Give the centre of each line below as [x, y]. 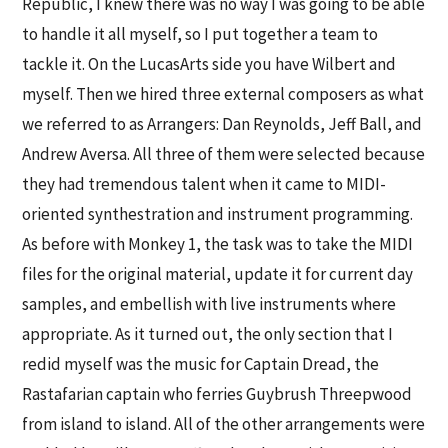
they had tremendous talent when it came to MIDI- [204, 183]
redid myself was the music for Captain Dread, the [201, 363]
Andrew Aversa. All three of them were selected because [224, 153]
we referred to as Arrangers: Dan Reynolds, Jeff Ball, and [222, 123]
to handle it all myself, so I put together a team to [200, 33]
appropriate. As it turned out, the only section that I [208, 333]
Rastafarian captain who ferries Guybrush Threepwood [217, 393]
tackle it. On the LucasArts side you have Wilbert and [209, 63]
